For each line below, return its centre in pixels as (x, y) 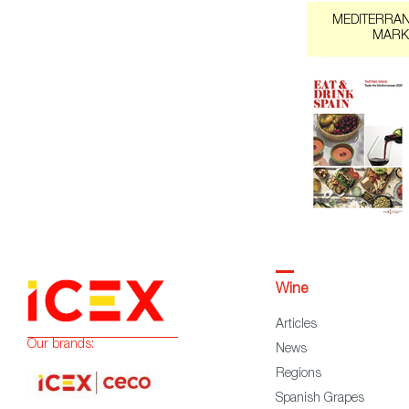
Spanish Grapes (320, 399)
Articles (296, 325)
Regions (298, 375)
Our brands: (61, 346)
